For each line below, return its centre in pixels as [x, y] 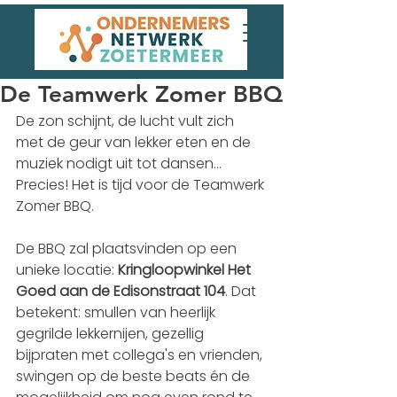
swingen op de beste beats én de [135, 376]
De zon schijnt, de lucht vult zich [127, 121]
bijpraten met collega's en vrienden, [141, 355]
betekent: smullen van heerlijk [117, 312]
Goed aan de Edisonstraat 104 [121, 291]
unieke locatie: [67, 270]
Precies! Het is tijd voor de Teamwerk [142, 185]
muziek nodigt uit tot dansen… [121, 163]
